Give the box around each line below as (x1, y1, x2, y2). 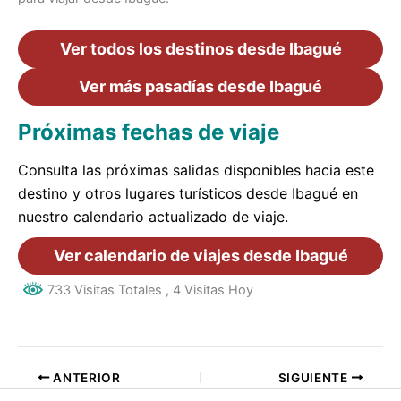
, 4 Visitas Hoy (166, 281, 253, 298)
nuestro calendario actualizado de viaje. (18, 207, 288, 226)
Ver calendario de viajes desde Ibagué (53, 245, 348, 265)
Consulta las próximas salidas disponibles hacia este (18, 160, 374, 179)
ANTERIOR (49, 370, 121, 385)
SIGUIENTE (277, 370, 352, 385)
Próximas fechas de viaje (18, 118, 279, 145)
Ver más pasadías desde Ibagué (79, 76, 322, 96)
